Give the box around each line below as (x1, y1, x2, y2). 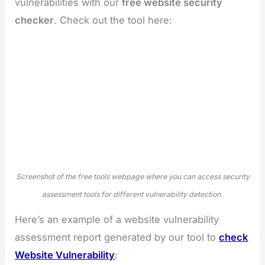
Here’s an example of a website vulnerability (15, 213, 219, 225)
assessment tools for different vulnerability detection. (42, 190, 223, 199)
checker (15, 14, 54, 26)
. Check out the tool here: (54, 14, 173, 26)
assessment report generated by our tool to (15, 231, 219, 243)
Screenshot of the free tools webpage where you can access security (15, 172, 250, 182)
